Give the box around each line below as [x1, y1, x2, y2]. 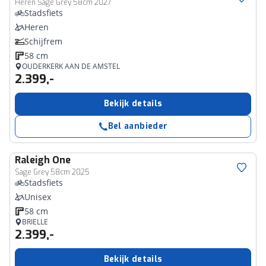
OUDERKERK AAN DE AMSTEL [22, 61, 120, 71]
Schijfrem [24, 36, 62, 47]
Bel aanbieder [107, 121, 168, 132]
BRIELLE [22, 217, 48, 227]
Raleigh [15, 154, 50, 166]
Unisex [24, 191, 51, 202]
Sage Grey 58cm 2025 [15, 167, 90, 177]
